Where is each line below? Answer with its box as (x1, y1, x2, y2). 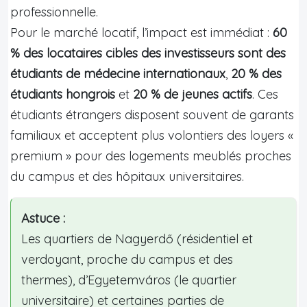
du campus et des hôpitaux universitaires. (10, 168, 244, 184)
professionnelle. (10, 3, 98, 20)
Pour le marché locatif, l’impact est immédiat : (10, 24, 273, 40)
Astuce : (21, 210, 65, 226)
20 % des (231, 65, 282, 82)
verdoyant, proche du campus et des (21, 251, 233, 267)
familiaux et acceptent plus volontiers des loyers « (10, 127, 293, 143)
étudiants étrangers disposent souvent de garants (10, 106, 294, 123)
